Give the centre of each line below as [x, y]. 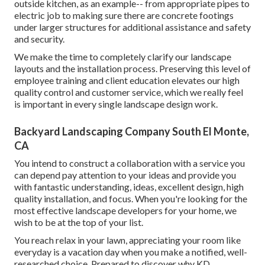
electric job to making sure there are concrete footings [124, 15]
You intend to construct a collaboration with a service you [130, 163]
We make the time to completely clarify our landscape [123, 57]
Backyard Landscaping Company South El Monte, [132, 132]
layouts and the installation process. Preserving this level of [132, 69]
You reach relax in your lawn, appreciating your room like [127, 240]
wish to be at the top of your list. [79, 222]
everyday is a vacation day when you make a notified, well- [131, 252]
